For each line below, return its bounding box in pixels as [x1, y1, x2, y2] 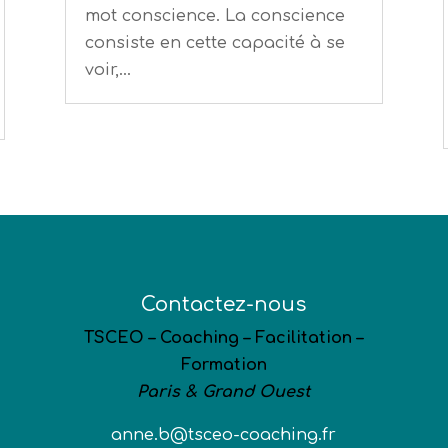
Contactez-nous [141, 293, 307, 317]
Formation [180, 356, 267, 375]
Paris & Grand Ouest [137, 383, 311, 402]
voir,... [84, 60, 131, 79]
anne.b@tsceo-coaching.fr [111, 426, 337, 445]
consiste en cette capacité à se [84, 33, 345, 52]
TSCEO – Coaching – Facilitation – [84, 329, 364, 348]
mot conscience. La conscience [84, 6, 345, 25]
